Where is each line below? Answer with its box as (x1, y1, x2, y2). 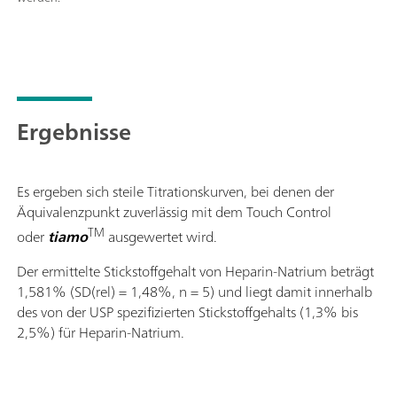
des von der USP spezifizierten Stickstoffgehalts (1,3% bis (17, 300, 358, 325)
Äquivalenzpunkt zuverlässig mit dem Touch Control (17, 198, 331, 224)
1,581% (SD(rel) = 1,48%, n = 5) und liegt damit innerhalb (17, 279, 372, 305)
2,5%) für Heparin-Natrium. (17, 320, 184, 346)
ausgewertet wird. (105, 224, 217, 250)
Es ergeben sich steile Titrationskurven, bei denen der (17, 178, 334, 204)
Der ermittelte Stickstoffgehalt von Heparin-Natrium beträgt (17, 259, 374, 284)
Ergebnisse (17, 111, 131, 152)
